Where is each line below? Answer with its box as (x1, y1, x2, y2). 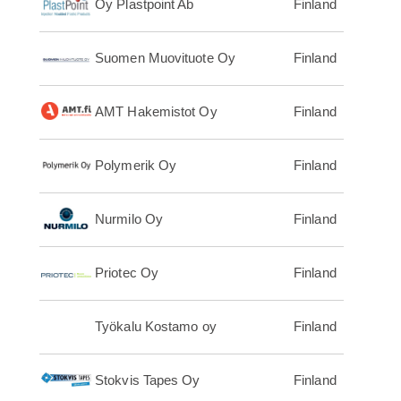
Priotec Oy (95, 265, 158, 281)
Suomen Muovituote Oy (95, 50, 235, 66)
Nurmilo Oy (95, 211, 163, 227)
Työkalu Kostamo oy (95, 319, 217, 335)
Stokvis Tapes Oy (95, 372, 200, 388)
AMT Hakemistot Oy (95, 104, 218, 120)
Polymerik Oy (95, 158, 177, 174)
